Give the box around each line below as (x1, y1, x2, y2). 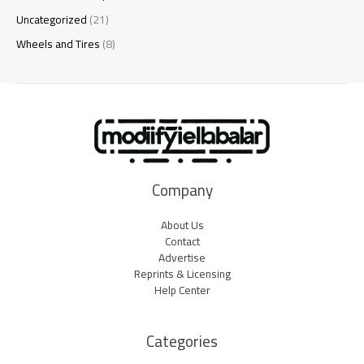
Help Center (154, 279, 210, 301)
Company (151, 175, 213, 206)
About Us (160, 214, 204, 236)
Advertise (158, 247, 206, 269)
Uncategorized (16, 8, 87, 30)
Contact (164, 231, 200, 253)
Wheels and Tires (16, 33, 100, 55)
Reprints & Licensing (133, 263, 231, 285)
